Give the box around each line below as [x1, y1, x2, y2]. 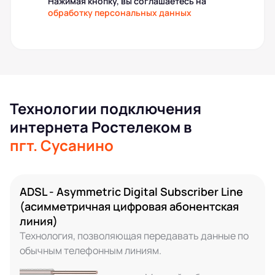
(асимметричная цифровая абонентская [20, 199, 239, 214]
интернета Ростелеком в [10, 117, 192, 137]
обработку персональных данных [48, 7, 192, 18]
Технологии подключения [10, 98, 201, 118]
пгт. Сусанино [10, 135, 114, 155]
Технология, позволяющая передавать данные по [20, 229, 249, 242]
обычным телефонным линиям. [20, 244, 161, 257]
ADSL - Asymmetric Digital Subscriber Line [20, 184, 243, 199]
